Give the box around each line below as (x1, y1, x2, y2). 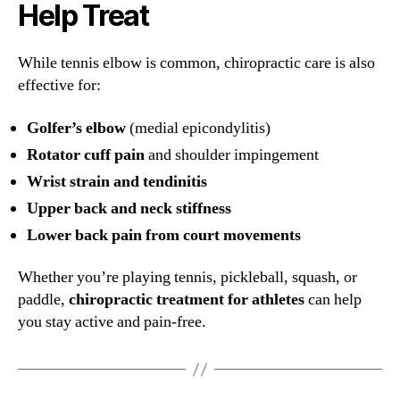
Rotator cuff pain (27, 144, 145, 165)
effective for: (18, 75, 101, 96)
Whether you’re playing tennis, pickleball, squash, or (18, 267, 357, 288)
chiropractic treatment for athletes (69, 289, 304, 311)
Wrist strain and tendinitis (27, 171, 207, 192)
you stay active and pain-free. (18, 312, 206, 333)
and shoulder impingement (145, 144, 319, 165)
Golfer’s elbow (27, 117, 126, 138)
